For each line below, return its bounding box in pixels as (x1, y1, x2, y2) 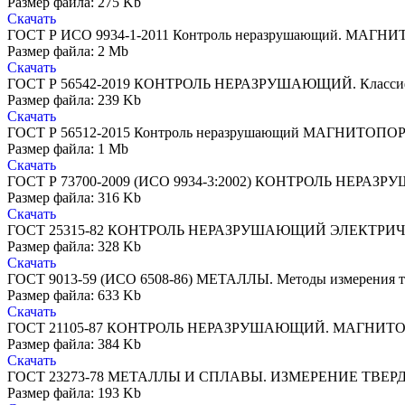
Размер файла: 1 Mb (7, 141, 128, 157)
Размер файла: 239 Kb (7, 92, 141, 108)
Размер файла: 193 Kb (7, 385, 141, 401)
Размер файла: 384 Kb (7, 336, 141, 353)
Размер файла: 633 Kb (7, 287, 141, 304)
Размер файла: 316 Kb (7, 190, 141, 206)
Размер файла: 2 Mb (7, 43, 128, 60)
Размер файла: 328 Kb (7, 239, 141, 255)
